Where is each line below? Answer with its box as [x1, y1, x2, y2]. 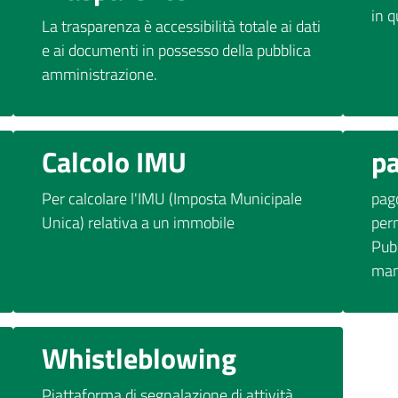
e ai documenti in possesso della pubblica [42, 37, 312, 62]
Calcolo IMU [42, 139, 187, 183]
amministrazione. [42, 61, 158, 86]
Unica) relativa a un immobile [42, 210, 235, 235]
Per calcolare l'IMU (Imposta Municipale [42, 186, 303, 211]
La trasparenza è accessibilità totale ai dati [42, 13, 322, 38]
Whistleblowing [42, 336, 237, 379]
